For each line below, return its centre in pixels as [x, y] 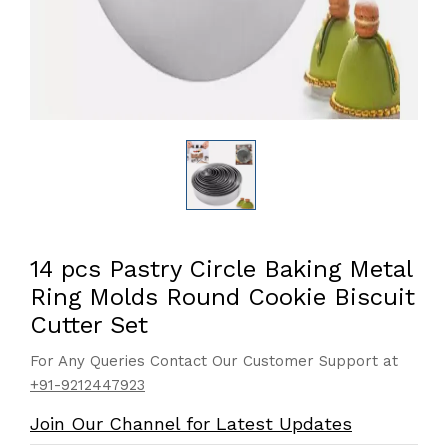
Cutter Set [89, 325]
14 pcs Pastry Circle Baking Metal [221, 269]
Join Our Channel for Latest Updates [191, 423]
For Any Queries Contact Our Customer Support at [214, 361]
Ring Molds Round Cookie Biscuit [222, 297]
